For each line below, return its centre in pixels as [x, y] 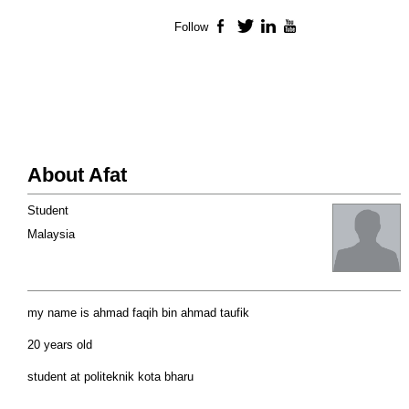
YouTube [324, 27]
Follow [191, 27]
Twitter [273, 27]
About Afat [77, 175]
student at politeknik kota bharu [110, 377]
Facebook [258, 27]
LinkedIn [301, 27]
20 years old [60, 345]
